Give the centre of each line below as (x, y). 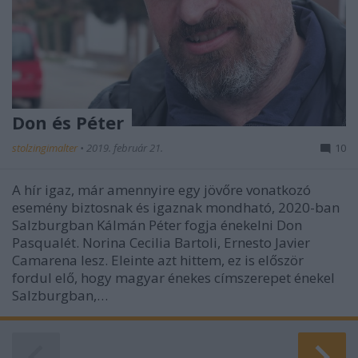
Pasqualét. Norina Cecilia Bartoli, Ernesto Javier (161, 243)
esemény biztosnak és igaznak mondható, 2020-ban (176, 207)
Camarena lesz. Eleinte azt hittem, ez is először (158, 260)
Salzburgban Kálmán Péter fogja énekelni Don (157, 225)
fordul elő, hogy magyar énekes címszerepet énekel (173, 278)
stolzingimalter (46, 148)
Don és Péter (68, 122)
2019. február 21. (125, 148)
